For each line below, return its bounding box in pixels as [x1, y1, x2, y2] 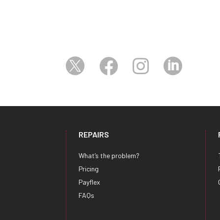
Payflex [79, 178, 101, 187]
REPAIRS [79, 130, 110, 139]
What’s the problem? [79, 151, 140, 160]
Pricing [79, 165, 99, 173]
